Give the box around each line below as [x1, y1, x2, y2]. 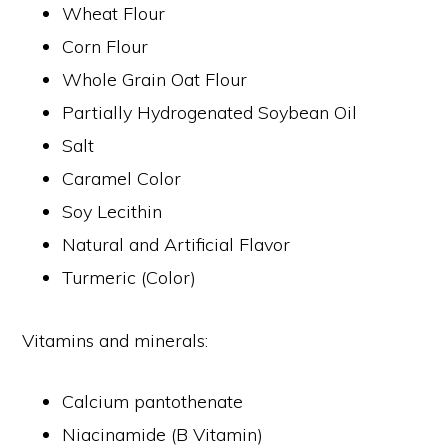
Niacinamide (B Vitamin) [62, 422, 264, 446]
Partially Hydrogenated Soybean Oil [62, 100, 358, 124]
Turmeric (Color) [62, 265, 197, 289]
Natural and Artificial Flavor [62, 232, 291, 256]
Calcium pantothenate [62, 389, 244, 413]
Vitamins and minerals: [22, 328, 209, 352]
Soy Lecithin [62, 199, 163, 223]
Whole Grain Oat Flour [62, 67, 248, 91]
